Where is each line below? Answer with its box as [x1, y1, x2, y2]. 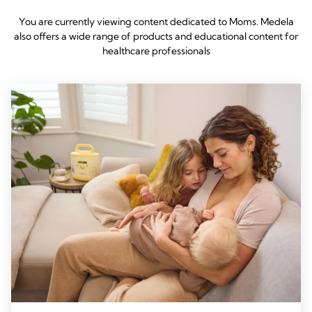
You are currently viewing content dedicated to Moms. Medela [18, 15, 294, 28]
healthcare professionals [102, 44, 210, 57]
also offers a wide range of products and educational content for [14, 29, 298, 42]
